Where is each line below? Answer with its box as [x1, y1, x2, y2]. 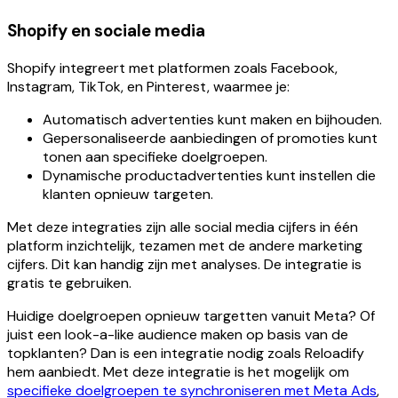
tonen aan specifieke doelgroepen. [43, 147, 267, 166]
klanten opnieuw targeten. [43, 184, 213, 203]
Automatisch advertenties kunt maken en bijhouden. [43, 109, 382, 129]
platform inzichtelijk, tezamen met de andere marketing [7, 235, 362, 255]
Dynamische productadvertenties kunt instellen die [43, 165, 376, 185]
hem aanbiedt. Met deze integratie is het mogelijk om [7, 362, 349, 381]
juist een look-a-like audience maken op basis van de [7, 324, 348, 344]
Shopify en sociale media [7, 19, 205, 42]
